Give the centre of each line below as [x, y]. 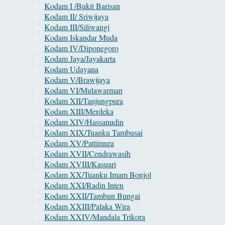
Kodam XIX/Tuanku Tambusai [93, 133]
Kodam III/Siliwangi [77, 27]
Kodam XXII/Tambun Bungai [92, 196]
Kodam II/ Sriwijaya [76, 17]
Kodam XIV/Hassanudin [84, 122]
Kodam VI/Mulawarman [83, 90]
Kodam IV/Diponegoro [81, 48]
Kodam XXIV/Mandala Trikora [95, 217]
